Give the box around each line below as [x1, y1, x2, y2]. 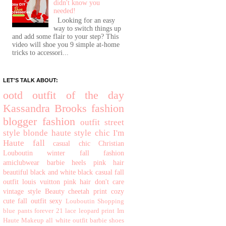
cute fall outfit [3, 197, 46, 205]
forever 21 [34, 207, 63, 214]
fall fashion [79, 149, 125, 157]
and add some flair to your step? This [12, 32, 119, 40]
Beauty [44, 187, 65, 195]
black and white [30, 168, 76, 176]
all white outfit [46, 216, 88, 224]
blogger [3, 115, 37, 128]
